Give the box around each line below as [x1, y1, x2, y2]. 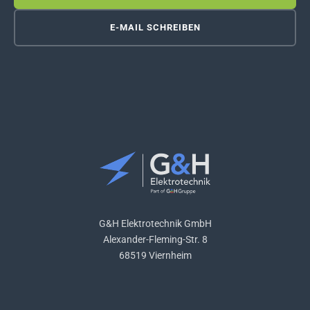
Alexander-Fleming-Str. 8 [102, 234, 208, 246]
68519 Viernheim [118, 250, 192, 262]
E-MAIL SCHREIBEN [109, 22, 201, 33]
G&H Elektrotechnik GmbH [98, 218, 212, 230]
